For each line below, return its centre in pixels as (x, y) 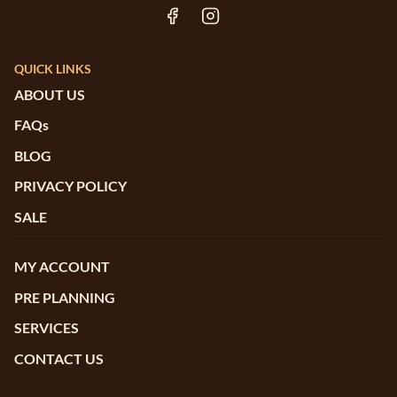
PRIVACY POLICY (70, 186)
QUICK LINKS (53, 68)
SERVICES (47, 328)
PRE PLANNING (65, 297)
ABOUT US (50, 94)
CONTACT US (59, 358)
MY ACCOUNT (62, 267)
